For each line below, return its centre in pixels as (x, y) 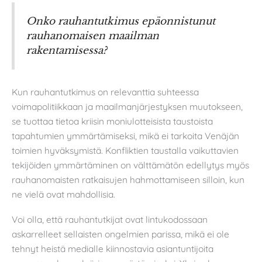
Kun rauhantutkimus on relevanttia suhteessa (105, 92)
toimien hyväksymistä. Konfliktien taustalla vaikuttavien (125, 150)
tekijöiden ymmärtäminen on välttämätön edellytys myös (130, 165)
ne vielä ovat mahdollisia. (63, 194)
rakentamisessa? (67, 51)
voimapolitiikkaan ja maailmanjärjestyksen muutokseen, (127, 106)
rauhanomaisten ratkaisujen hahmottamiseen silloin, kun (128, 179)
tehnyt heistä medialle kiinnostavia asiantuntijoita (113, 249)
